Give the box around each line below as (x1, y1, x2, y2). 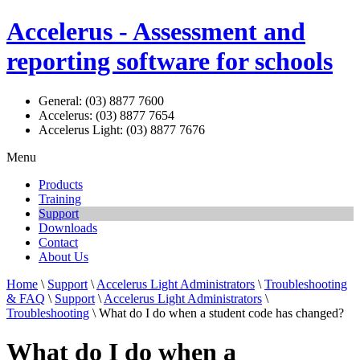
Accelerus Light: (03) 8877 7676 (39, 122, 205, 137)
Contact (39, 235, 78, 249)
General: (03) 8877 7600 (39, 93, 164, 108)
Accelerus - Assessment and (6, 17, 305, 47)
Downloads (39, 220, 97, 235)
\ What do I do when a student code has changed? (89, 305, 344, 320)
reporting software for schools (6, 47, 333, 76)
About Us (39, 249, 88, 264)
